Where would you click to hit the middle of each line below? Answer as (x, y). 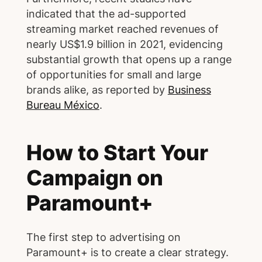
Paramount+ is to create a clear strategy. (127, 253)
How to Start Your (117, 153)
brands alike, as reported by (97, 90)
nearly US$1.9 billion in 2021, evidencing (124, 44)
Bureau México (63, 105)
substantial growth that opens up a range (129, 60)
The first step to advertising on (103, 237)
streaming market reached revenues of (122, 29)
